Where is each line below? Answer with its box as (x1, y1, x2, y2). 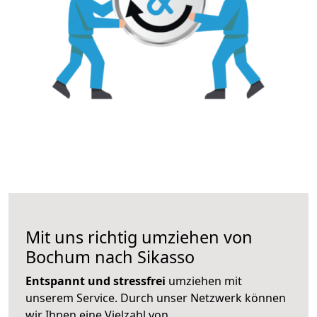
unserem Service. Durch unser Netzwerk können (25, 289, 286, 306)
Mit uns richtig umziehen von (25, 225, 253, 248)
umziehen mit (166, 272, 242, 289)
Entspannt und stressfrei (25, 272, 166, 289)
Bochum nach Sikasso (25, 245, 195, 268)
